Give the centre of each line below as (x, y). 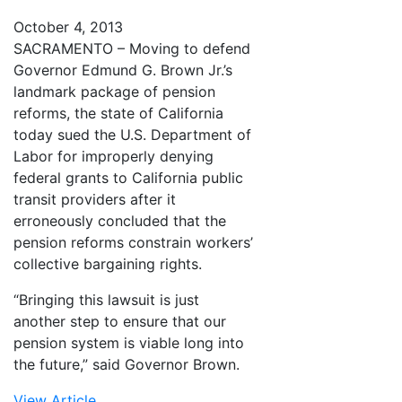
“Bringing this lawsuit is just (106, 299)
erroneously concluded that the (120, 220)
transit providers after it (95, 199)
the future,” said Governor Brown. (127, 364)
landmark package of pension (114, 91)
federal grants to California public (128, 177)
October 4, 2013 (68, 26)
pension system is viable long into (129, 342)
